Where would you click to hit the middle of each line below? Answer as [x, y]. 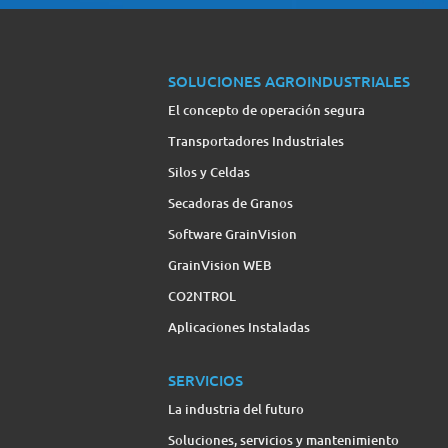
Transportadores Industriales [256, 140]
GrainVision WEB [220, 264]
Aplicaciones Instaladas [239, 326]
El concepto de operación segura [266, 109]
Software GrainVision [232, 233]
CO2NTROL [202, 295]
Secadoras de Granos [230, 202]
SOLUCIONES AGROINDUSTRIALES [289, 80]
